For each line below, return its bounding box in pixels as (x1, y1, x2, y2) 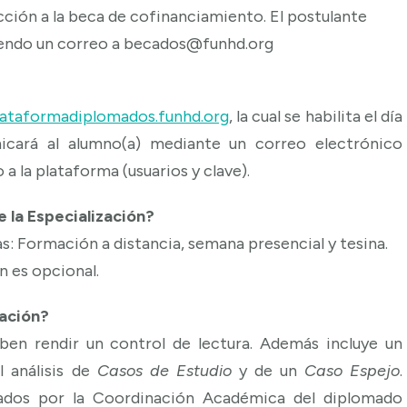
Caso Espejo (304, 360, 401, 381)
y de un (231, 360, 305, 381)
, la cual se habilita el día (228, 105, 403, 126)
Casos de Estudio (96, 360, 232, 381)
